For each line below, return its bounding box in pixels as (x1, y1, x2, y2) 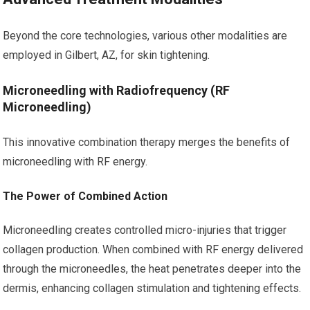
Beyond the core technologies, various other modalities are (3, 29, 288, 42)
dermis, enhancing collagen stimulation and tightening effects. (3, 282, 302, 295)
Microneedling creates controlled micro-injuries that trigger (3, 224, 287, 237)
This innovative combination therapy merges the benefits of (3, 136, 291, 149)
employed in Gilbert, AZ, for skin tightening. (3, 48, 210, 62)
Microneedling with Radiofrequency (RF (3, 83, 230, 98)
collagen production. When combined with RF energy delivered (3, 243, 304, 256)
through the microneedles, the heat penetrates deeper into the (3, 262, 302, 275)
